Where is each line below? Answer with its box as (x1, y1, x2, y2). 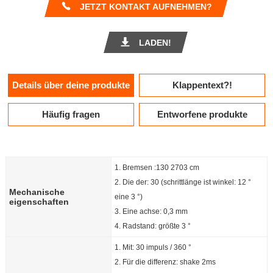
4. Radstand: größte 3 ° (114, 222, 191, 230)
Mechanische (9, 187, 65, 197)
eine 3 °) (114, 193, 143, 201)
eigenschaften (9, 197, 69, 207)
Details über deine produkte (12, 80, 130, 90)
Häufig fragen (41, 109, 100, 119)
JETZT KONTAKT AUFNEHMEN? (79, 2, 212, 12)
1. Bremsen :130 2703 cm (114, 163, 199, 172)
